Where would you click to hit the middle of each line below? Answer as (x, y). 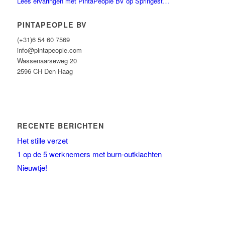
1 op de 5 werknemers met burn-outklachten (89, 154)
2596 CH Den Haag (45, 71)
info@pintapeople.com (49, 50)
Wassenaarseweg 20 (47, 61)
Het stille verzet (42, 141)
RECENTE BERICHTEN (60, 126)
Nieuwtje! (32, 168)
